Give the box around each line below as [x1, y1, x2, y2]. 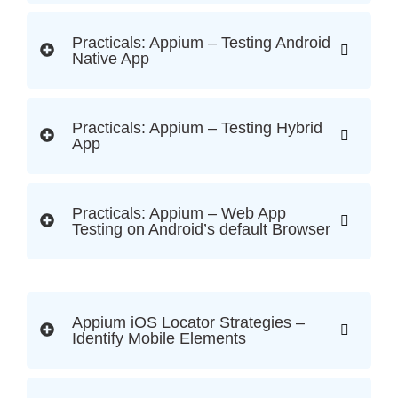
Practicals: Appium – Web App [72, 204, 286, 223]
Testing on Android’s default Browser [72, 220, 330, 239]
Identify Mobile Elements [72, 330, 246, 348]
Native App [72, 50, 149, 68]
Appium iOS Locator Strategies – [72, 314, 305, 332]
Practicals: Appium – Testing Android [72, 34, 330, 52]
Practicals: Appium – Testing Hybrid [72, 119, 322, 138]
